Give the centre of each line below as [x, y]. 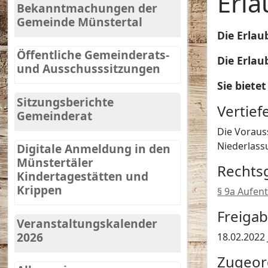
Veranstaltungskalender [87, 223]
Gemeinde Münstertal [80, 22]
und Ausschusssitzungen [89, 69]
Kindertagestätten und [83, 176]
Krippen [40, 190]
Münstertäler [55, 163]
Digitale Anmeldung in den [94, 149]
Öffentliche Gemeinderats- [93, 55]
